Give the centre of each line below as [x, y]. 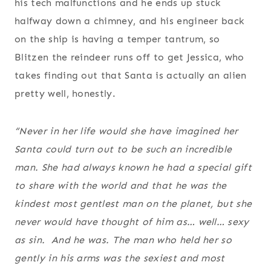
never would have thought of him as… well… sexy [132, 222]
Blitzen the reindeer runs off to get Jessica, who [129, 57]
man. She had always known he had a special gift [133, 168]
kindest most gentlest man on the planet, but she [133, 204]
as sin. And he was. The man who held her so [123, 240]
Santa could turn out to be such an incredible [123, 149]
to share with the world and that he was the [121, 186]
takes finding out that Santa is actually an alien [131, 76]
